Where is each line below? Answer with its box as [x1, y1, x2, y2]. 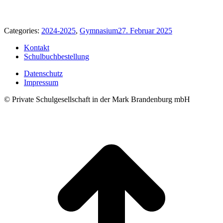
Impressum [24, 78, 58, 87]
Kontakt [24, 43, 49, 52]
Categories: [4, 26, 41, 35]
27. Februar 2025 [118, 26, 172, 35]
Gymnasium [80, 26, 118, 35]
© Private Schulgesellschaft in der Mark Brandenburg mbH [4, 95, 190, 104]
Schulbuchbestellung [24, 52, 89, 61]
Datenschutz [24, 69, 63, 78]
